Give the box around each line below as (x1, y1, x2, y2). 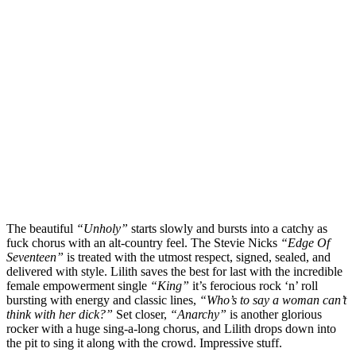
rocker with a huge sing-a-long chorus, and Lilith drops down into (6, 321, 336, 335)
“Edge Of (281, 235, 330, 250)
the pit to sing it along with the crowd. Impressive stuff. (6, 335, 282, 350)
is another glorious (226, 307, 322, 321)
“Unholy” (76, 221, 128, 235)
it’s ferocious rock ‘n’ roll (189, 278, 318, 292)
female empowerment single (6, 278, 150, 292)
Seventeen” (6, 250, 64, 264)
